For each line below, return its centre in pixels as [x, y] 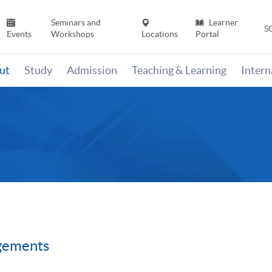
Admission [92, 70]
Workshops [72, 34]
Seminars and [76, 23]
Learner [222, 23]
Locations [160, 34]
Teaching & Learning [179, 70]
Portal [207, 34]
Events [19, 34]
